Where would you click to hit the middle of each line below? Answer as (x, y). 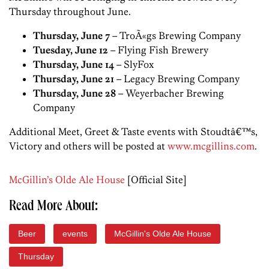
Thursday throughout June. (70, 12)
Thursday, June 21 (74, 79)
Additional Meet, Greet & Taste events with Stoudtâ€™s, (133, 132)
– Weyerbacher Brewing (170, 93)
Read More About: (53, 207)
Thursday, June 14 (74, 65)
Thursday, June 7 (71, 36)
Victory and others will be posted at (88, 146)
